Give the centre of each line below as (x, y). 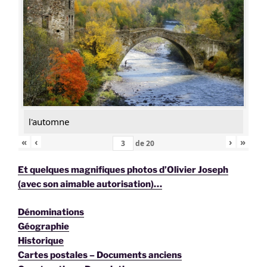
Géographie (44, 226)
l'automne (49, 122)
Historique (41, 240)
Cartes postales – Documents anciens (100, 255)
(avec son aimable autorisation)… (90, 184)
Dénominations (51, 212)
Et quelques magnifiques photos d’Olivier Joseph (123, 170)
